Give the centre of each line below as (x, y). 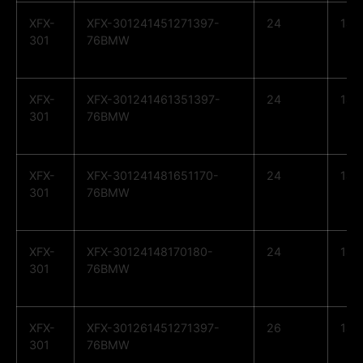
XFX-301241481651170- (153, 176)
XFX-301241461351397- (154, 100)
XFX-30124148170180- (150, 252)
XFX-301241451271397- (153, 23)
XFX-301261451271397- (153, 328)
